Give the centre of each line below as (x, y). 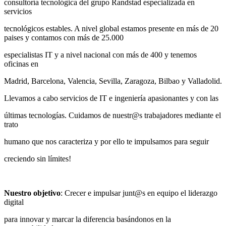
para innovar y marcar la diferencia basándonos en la (88, 219)
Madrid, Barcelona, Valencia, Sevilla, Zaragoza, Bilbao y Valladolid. (113, 81)
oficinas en (21, 64)
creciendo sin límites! (38, 159)
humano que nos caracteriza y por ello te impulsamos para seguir (106, 142)
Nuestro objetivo (32, 193)
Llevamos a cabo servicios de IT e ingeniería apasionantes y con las (111, 98)
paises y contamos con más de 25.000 (64, 38)
